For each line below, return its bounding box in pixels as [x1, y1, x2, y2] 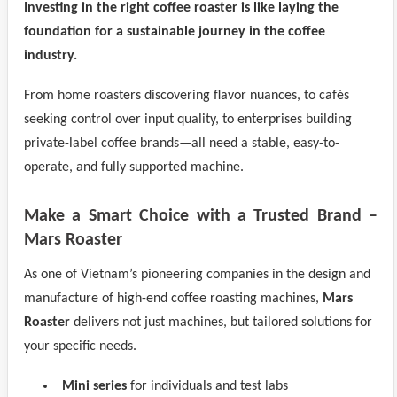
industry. [24, 49, 77, 63]
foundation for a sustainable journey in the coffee [24, 25, 325, 39]
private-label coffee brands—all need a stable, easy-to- [24, 136, 339, 151]
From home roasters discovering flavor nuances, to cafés [24, 89, 349, 103]
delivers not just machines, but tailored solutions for [70, 315, 372, 330]
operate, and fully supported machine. [24, 160, 244, 175]
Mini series [62, 379, 127, 393]
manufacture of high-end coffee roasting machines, [24, 292, 323, 306]
